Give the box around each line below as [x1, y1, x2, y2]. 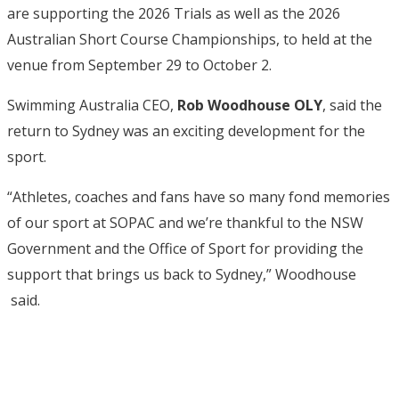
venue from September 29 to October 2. [7, 54, 272, 75]
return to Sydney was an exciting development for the [7, 120, 365, 141]
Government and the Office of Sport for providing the [7, 238, 363, 258]
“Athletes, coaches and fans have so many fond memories [7, 186, 390, 207]
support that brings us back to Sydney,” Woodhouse [7, 264, 356, 284]
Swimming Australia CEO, [7, 94, 177, 115]
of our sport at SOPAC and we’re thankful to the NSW [7, 212, 363, 232]
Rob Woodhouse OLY [177, 94, 322, 115]
